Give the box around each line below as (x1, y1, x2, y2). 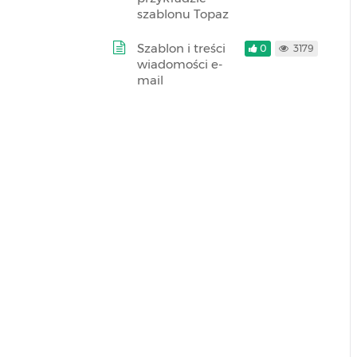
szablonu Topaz (137, 6, 229, 22)
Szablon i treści (137, 41, 226, 56)
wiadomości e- (137, 57, 222, 72)
